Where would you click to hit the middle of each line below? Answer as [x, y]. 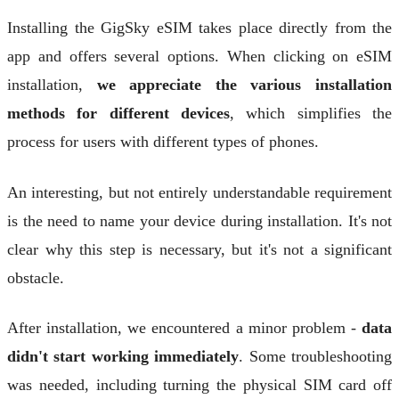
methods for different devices [118, 113]
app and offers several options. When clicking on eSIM [199, 56]
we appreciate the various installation [244, 84]
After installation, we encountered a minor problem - [184, 328]
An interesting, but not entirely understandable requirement [199, 192]
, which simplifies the [311, 113]
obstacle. [36, 277]
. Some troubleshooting [316, 357]
